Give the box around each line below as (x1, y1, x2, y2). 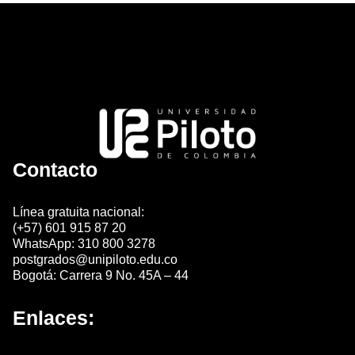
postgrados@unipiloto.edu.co (13, 253, 177, 267)
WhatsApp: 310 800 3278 (13, 237, 155, 251)
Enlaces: (13, 307, 94, 330)
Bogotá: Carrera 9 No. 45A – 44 (13, 269, 189, 283)
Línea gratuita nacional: (13, 205, 144, 219)
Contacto (13, 158, 97, 181)
